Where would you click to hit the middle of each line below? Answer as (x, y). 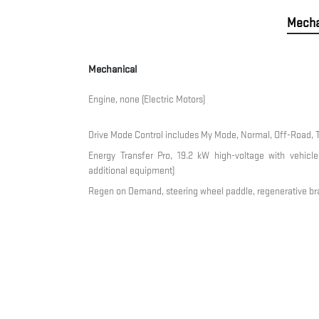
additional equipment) (132, 171)
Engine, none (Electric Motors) (147, 100)
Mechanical (113, 70)
